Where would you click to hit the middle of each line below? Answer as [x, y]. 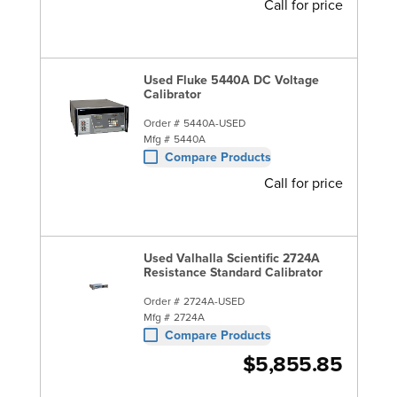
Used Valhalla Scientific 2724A [231, 257]
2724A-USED [214, 300]
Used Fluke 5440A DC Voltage [231, 79]
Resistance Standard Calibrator [233, 272]
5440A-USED [214, 122]
